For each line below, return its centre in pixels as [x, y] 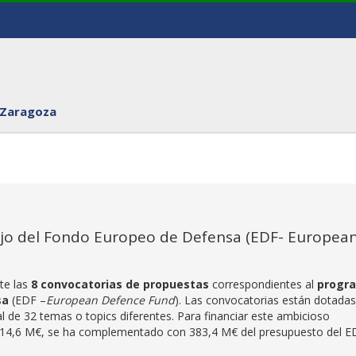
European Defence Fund [110, 300]
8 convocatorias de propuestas [122, 284]
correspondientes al [265, 284]
